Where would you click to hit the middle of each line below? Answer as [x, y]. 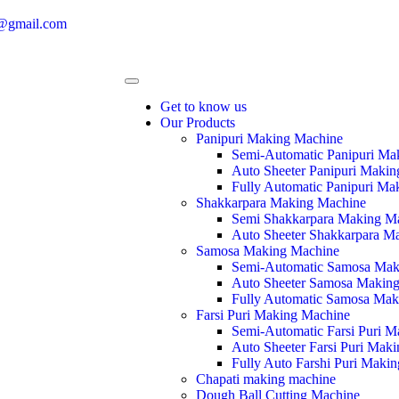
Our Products [198, 122]
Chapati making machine [266, 379]
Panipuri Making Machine [269, 138]
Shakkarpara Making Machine [281, 203]
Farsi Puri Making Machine [273, 315]
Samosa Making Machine [268, 251]
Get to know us [204, 106]
